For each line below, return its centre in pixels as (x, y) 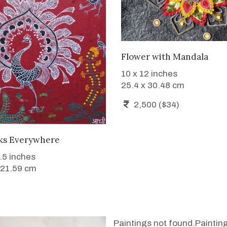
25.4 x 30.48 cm (153, 86)
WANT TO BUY (190, 56)
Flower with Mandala (165, 57)
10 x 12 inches (149, 74)
